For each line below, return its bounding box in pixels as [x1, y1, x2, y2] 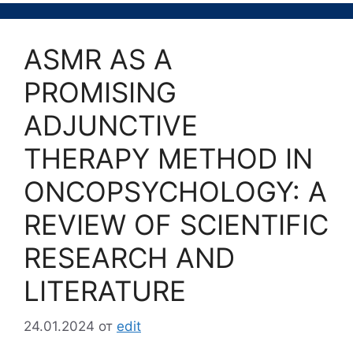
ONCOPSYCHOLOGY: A [24, 175, 327, 209]
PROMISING [24, 76, 176, 110]
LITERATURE [24, 274, 186, 308]
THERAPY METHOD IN [24, 142, 313, 176]
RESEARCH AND [24, 241, 235, 275]
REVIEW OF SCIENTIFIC [24, 208, 329, 242]
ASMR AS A [24, 43, 173, 76]
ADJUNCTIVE [24, 109, 198, 143]
